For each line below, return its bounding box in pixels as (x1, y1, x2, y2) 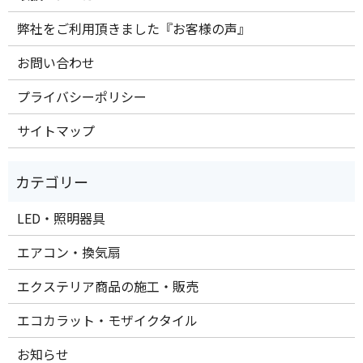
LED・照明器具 (17, 208, 106, 228)
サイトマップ (17, 121, 96, 141)
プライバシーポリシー (17, 87, 147, 107)
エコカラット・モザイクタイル (17, 310, 199, 331)
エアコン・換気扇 (17, 242, 122, 263)
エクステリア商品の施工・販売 (17, 276, 199, 297)
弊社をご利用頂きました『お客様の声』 (17, 19, 251, 39)
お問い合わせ (17, 53, 96, 73)
